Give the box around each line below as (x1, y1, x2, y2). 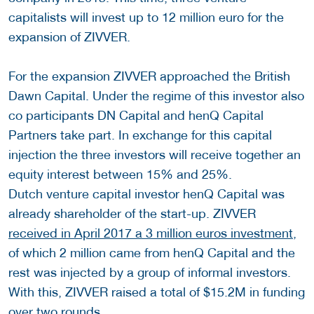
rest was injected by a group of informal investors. (8, 264, 291, 280)
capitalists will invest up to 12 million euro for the (8, 9, 284, 25)
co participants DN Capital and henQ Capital (8, 107, 264, 123)
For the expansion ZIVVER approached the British (8, 68, 290, 83)
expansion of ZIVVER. (8, 29, 130, 44)
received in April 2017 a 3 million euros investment (8, 225, 293, 240)
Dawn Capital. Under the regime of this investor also (8, 88, 304, 103)
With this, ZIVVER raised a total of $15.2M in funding (8, 284, 305, 299)
